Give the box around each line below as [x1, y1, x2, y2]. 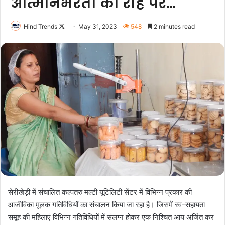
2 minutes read [152, 23, 195, 30]
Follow [64, 22, 83, 30]
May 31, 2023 [78, 23, 117, 30]
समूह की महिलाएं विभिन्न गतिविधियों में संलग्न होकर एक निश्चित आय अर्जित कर [8, 212, 214, 222]
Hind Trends [24, 23, 57, 30]
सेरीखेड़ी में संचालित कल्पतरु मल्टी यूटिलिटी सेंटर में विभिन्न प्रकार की [8, 187, 192, 197]
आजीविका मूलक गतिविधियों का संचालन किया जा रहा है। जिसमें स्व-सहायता [8, 200, 205, 210]
